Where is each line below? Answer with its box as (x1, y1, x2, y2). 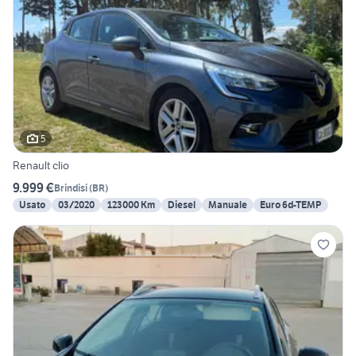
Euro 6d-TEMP (260, 199, 322, 211)
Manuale (208, 199, 247, 211)
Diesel (168, 199, 195, 211)
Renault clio (13, 158, 69, 173)
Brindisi (54, 181, 87, 194)
